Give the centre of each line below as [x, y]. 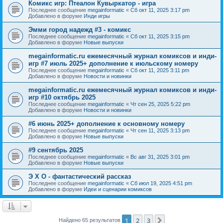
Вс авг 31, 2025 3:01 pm [160, 157]
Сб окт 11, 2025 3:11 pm [160, 70]
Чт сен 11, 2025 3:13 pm [160, 130]
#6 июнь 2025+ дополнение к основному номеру [107, 123]
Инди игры [97, 16]
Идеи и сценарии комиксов [118, 189]
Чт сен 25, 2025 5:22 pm [160, 104]
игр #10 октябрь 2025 [62, 97]
